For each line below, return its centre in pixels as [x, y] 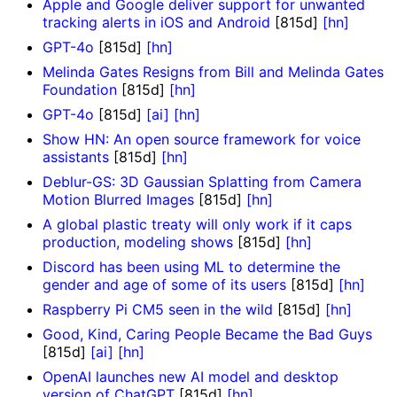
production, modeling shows [138, 242]
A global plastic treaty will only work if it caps [197, 225]
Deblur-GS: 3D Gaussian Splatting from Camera [202, 182]
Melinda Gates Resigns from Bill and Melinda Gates [213, 72]
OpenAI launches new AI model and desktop [191, 377]
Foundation [80, 90]
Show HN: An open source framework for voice [202, 140]
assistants [76, 157]
